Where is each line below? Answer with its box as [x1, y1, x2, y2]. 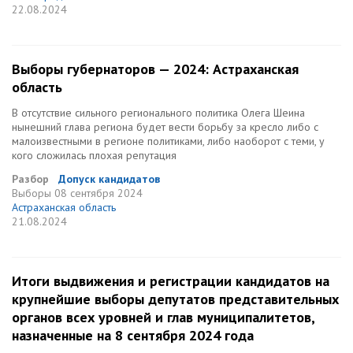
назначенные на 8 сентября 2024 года [12, 326, 254, 344]
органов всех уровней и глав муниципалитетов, [12, 308, 314, 326]
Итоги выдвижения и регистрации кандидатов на [12, 272, 329, 290]
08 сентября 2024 [54, 186, 143, 200]
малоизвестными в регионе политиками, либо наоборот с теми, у [12, 134, 325, 148]
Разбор [12, 172, 49, 186]
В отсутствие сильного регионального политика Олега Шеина [12, 106, 305, 120]
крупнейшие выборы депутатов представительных [12, 290, 339, 308]
